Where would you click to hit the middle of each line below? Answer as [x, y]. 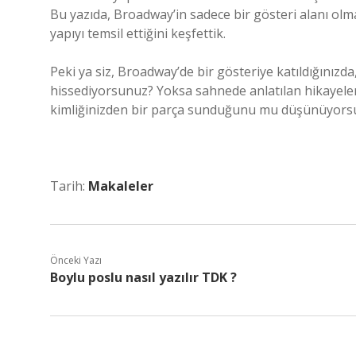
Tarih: [69, 186]
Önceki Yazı [76, 260]
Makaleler [121, 186]
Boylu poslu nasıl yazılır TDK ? [143, 277]
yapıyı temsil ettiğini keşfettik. [138, 33]
